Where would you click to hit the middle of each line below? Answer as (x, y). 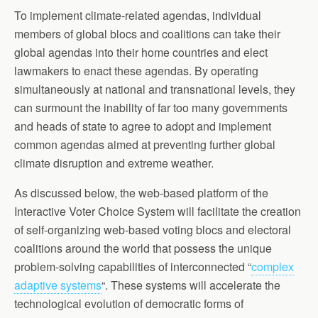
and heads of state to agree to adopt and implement (143, 126)
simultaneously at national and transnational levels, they (155, 89)
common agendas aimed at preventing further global (145, 144)
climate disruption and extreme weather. (114, 163)
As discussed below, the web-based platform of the (141, 192)
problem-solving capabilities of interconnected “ (133, 266)
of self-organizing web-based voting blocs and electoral (153, 229)
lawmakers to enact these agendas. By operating (136, 70)
